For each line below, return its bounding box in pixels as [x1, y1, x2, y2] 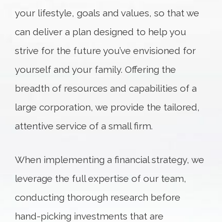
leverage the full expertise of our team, [15, 173, 186, 184]
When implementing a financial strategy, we [15, 154, 204, 165]
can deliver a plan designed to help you [15, 26, 186, 37]
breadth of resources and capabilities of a [15, 83, 197, 94]
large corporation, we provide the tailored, [15, 102, 200, 112]
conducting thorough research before [15, 192, 180, 203]
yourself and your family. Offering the [15, 64, 176, 75]
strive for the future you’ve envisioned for [15, 45, 196, 56]
